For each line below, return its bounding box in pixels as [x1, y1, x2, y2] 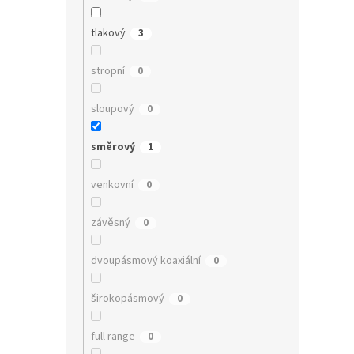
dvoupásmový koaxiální [90, 252, 201, 269]
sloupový [90, 100, 134, 117]
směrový [90, 138, 135, 155]
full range [90, 328, 135, 345]
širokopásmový [90, 290, 164, 307]
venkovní [90, 176, 134, 193]
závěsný [90, 214, 130, 231]
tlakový [90, 24, 126, 41]
